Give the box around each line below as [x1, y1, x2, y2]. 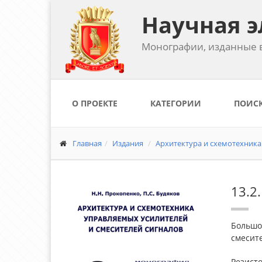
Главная [73, 138, 102, 149]
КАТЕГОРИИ [150, 98, 201, 109]
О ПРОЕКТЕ [72, 98, 118, 109]
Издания [112, 138, 143, 149]
